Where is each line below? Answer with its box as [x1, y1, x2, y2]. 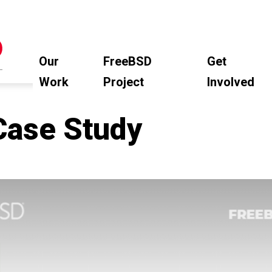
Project [103, 73, 144, 91]
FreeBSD [103, 53, 152, 70]
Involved [207, 73, 255, 91]
